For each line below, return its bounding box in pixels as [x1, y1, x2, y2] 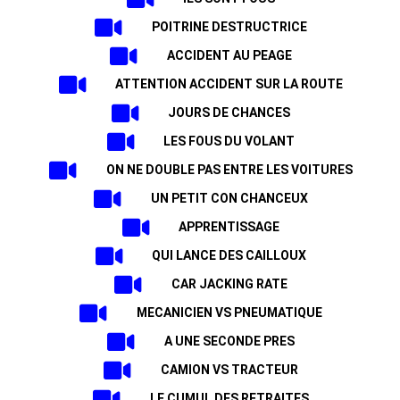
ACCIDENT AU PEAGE [166, 48, 292, 62]
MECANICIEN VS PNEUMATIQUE [136, 305, 322, 320]
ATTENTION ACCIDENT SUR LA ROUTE [115, 77, 344, 91]
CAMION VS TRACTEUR [160, 362, 298, 377]
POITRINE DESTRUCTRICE [151, 20, 307, 34]
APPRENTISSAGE [179, 220, 280, 234]
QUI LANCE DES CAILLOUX [152, 248, 307, 262]
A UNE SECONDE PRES [163, 334, 295, 348]
